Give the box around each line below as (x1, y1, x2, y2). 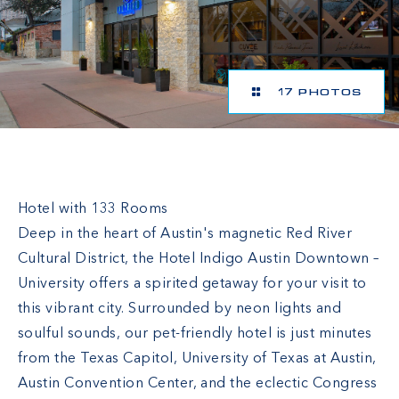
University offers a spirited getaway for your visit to (18, 276, 367, 291)
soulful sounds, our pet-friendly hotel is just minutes (18, 326, 372, 341)
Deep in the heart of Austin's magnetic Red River (18, 226, 353, 241)
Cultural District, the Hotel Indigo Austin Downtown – (18, 251, 379, 266)
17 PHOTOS (268, 87, 362, 98)
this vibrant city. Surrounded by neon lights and (18, 301, 342, 316)
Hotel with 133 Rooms (18, 201, 168, 216)
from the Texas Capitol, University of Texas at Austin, (18, 351, 377, 366)
